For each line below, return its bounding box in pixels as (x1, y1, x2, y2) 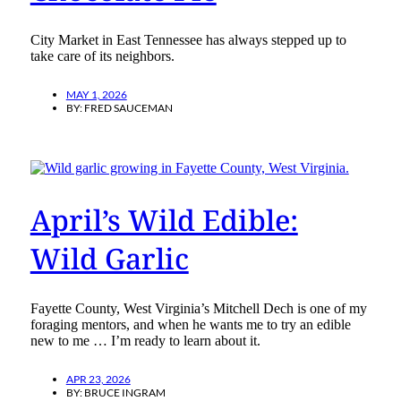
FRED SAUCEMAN (83, 101, 173, 115)
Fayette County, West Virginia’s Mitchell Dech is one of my (30, 301, 367, 317)
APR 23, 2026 (65, 372, 131, 387)
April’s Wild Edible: (30, 200, 298, 239)
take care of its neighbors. (30, 48, 175, 64)
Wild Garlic (30, 238, 189, 277)
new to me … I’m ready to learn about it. (30, 333, 260, 349)
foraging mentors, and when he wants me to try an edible (30, 317, 351, 333)
